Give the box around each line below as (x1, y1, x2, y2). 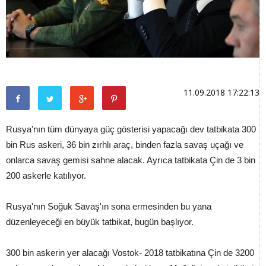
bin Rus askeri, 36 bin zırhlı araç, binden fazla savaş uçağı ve (6, 140, 243, 150)
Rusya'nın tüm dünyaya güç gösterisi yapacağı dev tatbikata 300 (6, 124, 256, 135)
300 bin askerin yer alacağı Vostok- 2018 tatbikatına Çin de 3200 (6, 248, 254, 258)
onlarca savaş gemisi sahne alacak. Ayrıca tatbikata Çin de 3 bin (6, 155, 255, 166)
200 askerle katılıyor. (6, 170, 86, 181)
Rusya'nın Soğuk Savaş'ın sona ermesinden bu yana (6, 201, 211, 212)
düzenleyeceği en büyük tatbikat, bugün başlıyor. (6, 217, 194, 227)
